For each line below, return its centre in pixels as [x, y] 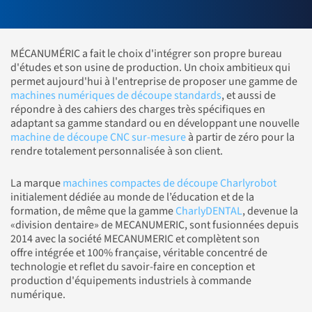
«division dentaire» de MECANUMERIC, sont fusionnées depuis [155, 225]
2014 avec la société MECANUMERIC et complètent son [135, 239]
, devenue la [270, 211]
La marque [37, 183]
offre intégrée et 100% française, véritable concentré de [139, 252]
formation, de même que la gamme [93, 211]
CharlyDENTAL [209, 211]
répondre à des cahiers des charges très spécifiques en [138, 109]
